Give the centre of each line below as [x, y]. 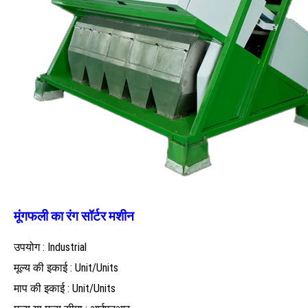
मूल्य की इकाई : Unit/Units [66, 268]
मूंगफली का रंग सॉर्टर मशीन [74, 216]
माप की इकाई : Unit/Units [65, 289]
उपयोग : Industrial [50, 247]
